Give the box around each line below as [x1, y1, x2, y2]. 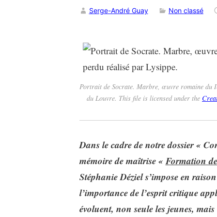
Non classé [168, 6, 203, 15]
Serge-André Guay [89, 6, 148, 15]
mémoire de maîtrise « [79, 154, 166, 168]
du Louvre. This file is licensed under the [87, 93, 202, 103]
